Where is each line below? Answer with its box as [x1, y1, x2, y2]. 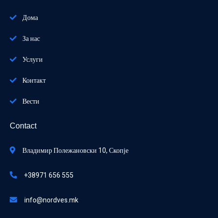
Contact [10, 121, 36, 130]
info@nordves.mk [24, 195, 78, 205]
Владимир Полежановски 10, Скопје [22, 145, 128, 156]
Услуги [22, 54, 43, 65]
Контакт [22, 75, 46, 86]
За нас [22, 33, 40, 44]
